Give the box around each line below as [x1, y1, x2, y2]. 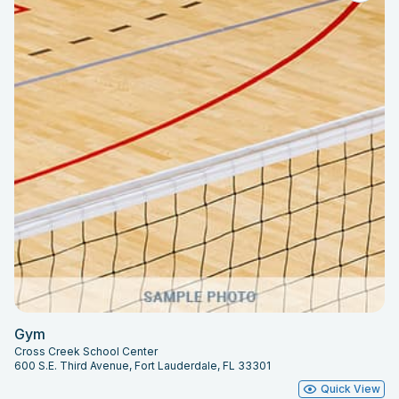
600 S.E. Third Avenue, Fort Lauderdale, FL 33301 [14, 359, 271, 373]
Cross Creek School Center [14, 345, 158, 359]
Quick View [321, 382, 380, 396]
